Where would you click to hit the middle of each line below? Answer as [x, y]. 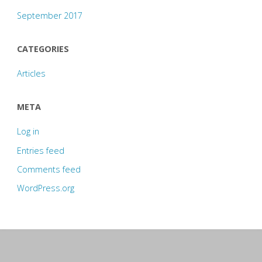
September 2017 [49, 16]
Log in [28, 132]
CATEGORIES [43, 49]
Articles [31, 74]
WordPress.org [45, 188]
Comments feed [49, 169]
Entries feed [40, 150]
